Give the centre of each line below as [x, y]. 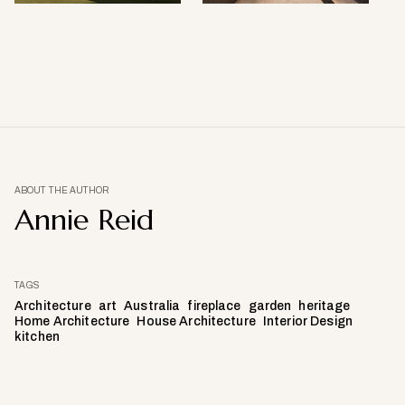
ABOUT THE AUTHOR [62, 191]
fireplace [214, 306]
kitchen [37, 337]
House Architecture [196, 322]
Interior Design [308, 322]
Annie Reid [84, 220]
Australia [152, 306]
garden [270, 306]
